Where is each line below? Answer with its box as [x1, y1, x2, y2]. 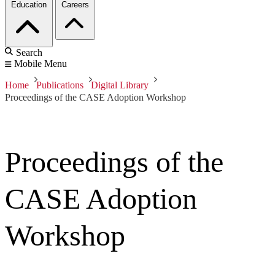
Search [16, 47, 42, 58]
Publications [36, 80, 83, 91]
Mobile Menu [14, 58, 67, 69]
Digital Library [91, 80, 149, 91]
